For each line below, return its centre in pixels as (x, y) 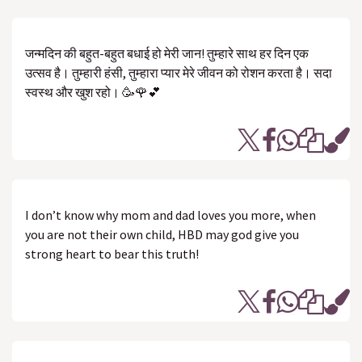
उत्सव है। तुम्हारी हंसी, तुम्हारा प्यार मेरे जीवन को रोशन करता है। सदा (179, 73)
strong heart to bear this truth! (112, 254)
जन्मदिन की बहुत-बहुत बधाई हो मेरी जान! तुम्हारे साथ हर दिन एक (167, 53)
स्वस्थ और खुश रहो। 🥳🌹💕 (93, 92)
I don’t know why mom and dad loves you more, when (170, 215)
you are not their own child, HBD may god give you (162, 234)
